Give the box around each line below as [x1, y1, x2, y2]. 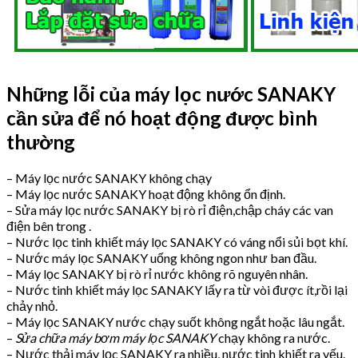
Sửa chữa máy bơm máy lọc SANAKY [15, 329, 218, 345]
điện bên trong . [6, 217, 91, 233]
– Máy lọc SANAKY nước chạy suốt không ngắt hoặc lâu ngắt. [6, 313, 344, 329]
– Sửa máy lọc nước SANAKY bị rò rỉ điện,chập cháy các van [6, 201, 333, 217]
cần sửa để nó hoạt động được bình [6, 106, 317, 129]
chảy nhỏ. [6, 297, 58, 313]
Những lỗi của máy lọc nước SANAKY [6, 82, 336, 105]
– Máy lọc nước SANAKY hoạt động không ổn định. [6, 185, 285, 201]
